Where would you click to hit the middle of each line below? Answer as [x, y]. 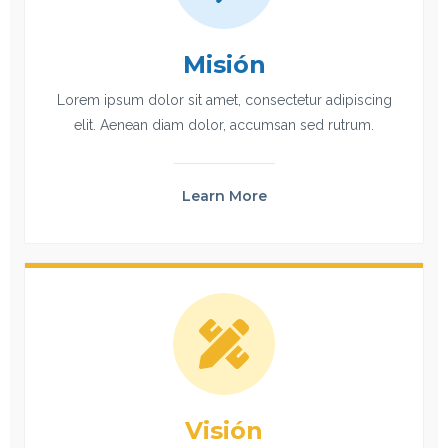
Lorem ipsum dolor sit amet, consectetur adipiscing [224, 100]
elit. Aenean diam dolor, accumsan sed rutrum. [224, 125]
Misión [224, 65]
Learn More [224, 196]
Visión [224, 431]
